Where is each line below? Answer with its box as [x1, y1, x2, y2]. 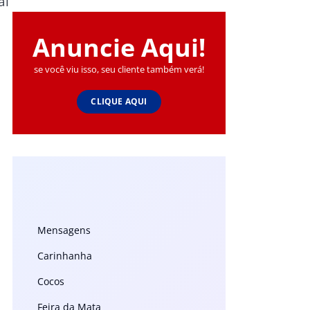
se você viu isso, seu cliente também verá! [34, 63, 204, 76]
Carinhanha [37, 249, 92, 263]
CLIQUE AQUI [91, 95, 147, 108]
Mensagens [37, 224, 91, 237]
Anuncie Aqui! [33, 30, 206, 65]
